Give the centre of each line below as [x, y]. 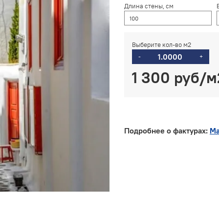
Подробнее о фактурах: [167, 131]
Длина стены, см [149, 6]
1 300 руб [166, 78]
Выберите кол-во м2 [162, 45]
